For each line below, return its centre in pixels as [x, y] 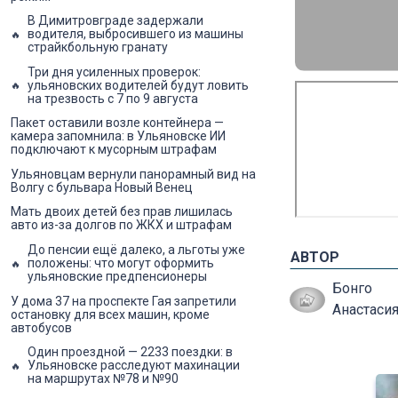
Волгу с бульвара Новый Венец [102, 187]
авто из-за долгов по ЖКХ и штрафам [121, 225]
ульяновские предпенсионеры [117, 277]
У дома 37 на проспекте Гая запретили [123, 301]
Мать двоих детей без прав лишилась [122, 212]
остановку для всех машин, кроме [110, 314]
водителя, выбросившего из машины [135, 34]
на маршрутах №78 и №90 [103, 379]
